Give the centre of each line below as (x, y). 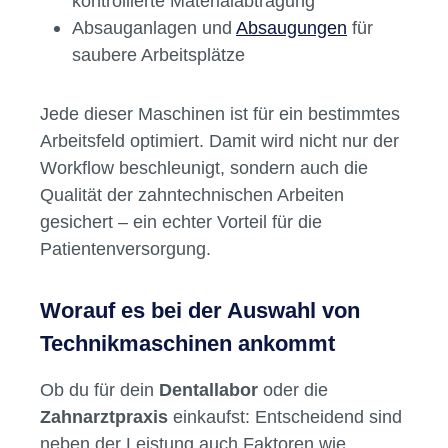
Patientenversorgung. (125, 249)
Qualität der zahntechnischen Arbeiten (192, 195)
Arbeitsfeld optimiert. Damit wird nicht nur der (219, 141)
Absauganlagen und (154, 28)
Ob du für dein (99, 390)
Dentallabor (208, 390)
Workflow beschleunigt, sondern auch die (204, 168)
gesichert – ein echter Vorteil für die (181, 222)
